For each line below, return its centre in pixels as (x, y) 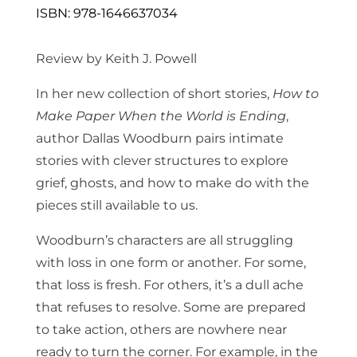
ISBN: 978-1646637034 (106, 13)
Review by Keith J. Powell (116, 58)
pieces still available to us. (116, 205)
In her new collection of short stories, (154, 93)
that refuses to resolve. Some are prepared (171, 307)
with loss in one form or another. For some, (171, 262)
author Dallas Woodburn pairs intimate (159, 138)
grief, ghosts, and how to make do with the (172, 182)
